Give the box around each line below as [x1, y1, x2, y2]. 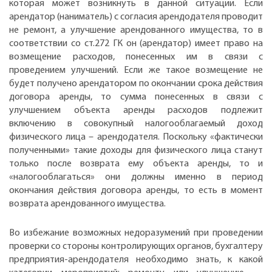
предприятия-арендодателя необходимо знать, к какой [9, 254, 263, 265]
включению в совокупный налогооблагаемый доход [9, 119, 263, 129]
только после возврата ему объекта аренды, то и [9, 159, 263, 169]
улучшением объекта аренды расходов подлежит [9, 106, 263, 116]
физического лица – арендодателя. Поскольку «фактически [9, 132, 263, 143]
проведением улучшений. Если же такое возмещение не [9, 66, 263, 76]
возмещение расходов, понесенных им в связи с [9, 52, 263, 63]
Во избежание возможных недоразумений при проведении [9, 228, 263, 238]
